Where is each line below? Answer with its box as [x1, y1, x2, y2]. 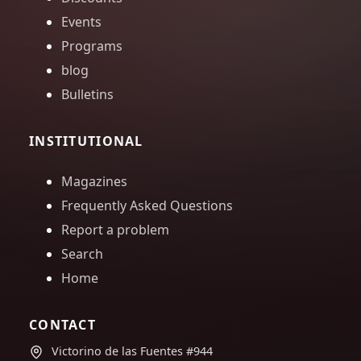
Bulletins [61, 85, 114, 104]
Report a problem [61, 221, 169, 239]
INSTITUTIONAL [29, 132, 143, 151]
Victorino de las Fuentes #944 [52, 343, 213, 359]
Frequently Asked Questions [61, 197, 233, 215]
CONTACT [29, 316, 96, 334]
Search [61, 245, 103, 263]
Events [61, 13, 102, 31]
